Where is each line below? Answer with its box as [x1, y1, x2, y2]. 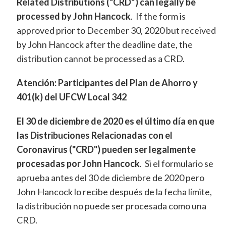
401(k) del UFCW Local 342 [16, 91, 127, 103]
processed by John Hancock [16, 11, 131, 22]
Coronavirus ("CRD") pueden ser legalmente [16, 144, 196, 155]
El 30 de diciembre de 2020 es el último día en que [16, 116, 214, 127]
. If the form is [130, 11, 186, 22]
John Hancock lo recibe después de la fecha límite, [16, 186, 212, 198]
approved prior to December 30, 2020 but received [16, 25, 216, 36]
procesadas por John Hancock [16, 158, 140, 169]
